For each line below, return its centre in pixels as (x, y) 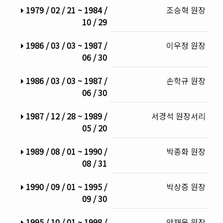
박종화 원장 (186, 152)
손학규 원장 (186, 81)
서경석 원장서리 (179, 116)
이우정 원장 (186, 46)
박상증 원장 (186, 187)
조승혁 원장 (186, 10)
